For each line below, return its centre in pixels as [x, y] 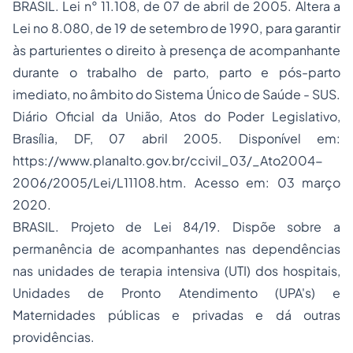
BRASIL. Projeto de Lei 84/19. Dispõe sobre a [176, 227]
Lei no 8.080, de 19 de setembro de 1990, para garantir [176, 28]
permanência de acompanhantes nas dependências [176, 249]
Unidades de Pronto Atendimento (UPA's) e [176, 293]
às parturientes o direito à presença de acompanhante [176, 50]
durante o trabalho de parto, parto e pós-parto [176, 72]
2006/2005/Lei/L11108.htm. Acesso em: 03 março [176, 182]
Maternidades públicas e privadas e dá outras [176, 315]
